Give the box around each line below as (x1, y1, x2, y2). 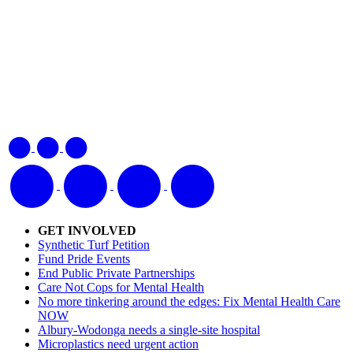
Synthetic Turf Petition (38, 238, 150, 252)
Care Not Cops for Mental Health (38, 281, 204, 295)
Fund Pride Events (38, 252, 130, 266)
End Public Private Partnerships (38, 266, 195, 281)
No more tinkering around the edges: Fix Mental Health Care (38, 295, 340, 309)
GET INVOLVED (38, 224, 136, 238)
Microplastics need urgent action (38, 337, 199, 351)
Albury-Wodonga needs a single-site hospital (38, 323, 260, 337)
